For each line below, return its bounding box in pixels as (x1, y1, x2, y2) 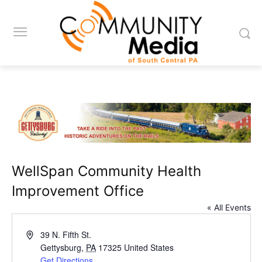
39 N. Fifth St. (40, 229, 92, 241)
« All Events (206, 202, 251, 213)
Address (25, 228, 56, 240)
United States (124, 242, 174, 254)
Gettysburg (40, 242, 82, 254)
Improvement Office (11, 182, 144, 200)
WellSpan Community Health (11, 163, 201, 180)
